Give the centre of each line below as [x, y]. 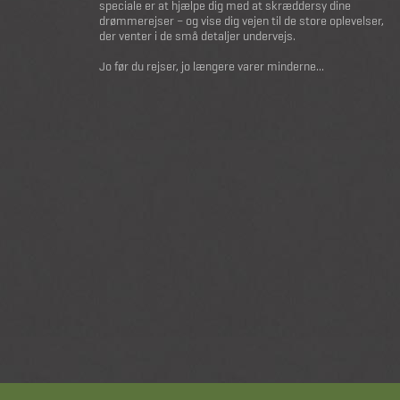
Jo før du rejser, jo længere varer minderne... [212, 67]
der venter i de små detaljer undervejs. [197, 36]
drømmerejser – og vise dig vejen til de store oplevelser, [242, 21]
